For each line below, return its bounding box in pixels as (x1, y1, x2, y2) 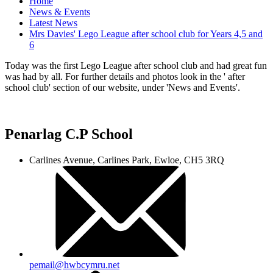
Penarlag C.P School (5, 126, 133, 143)
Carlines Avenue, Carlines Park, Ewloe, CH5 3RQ (29, 155, 224, 166)
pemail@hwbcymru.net (29, 260, 119, 271)
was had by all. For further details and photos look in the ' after (5, 71, 245, 82)
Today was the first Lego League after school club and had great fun (5, 60, 267, 71)
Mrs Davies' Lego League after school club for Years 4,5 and (29, 29, 263, 40)
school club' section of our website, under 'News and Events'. (5, 82, 240, 93)
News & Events (29, 7, 90, 18)
